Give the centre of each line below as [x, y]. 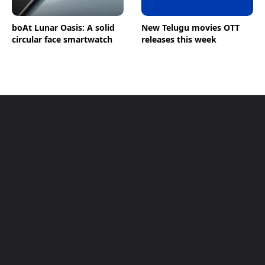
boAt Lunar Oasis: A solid [63, 27]
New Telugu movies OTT [190, 27]
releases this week [179, 39]
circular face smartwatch [62, 39]
